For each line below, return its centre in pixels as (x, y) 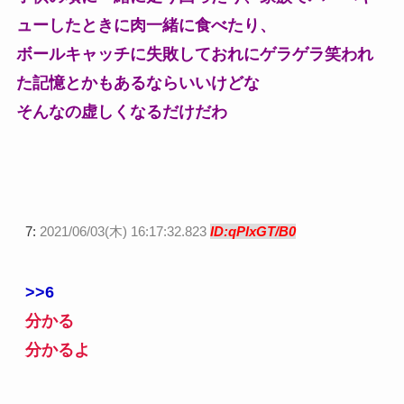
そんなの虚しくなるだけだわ (121, 111)
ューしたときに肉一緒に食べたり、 (146, 25)
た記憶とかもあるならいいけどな (138, 83)
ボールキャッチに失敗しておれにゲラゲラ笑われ (194, 54)
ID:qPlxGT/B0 (252, 231)
